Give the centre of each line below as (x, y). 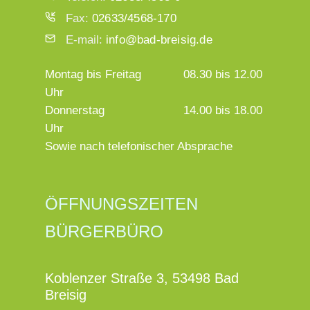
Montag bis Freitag (93, 74)
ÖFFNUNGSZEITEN (121, 203)
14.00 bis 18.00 (223, 110)
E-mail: (86, 39)
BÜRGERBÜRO (104, 231)
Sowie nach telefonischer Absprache (139, 146)
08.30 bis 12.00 (223, 74)
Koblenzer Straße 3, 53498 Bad (142, 278)
